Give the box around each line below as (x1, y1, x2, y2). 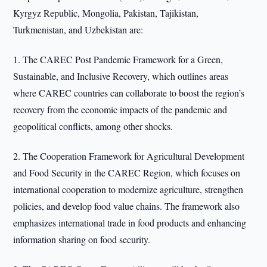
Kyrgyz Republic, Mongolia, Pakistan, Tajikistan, (13, 7, 199, 19)
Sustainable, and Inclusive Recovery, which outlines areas (13, 70, 229, 82)
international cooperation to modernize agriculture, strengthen (13, 183, 244, 195)
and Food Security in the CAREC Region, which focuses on (13, 166, 241, 179)
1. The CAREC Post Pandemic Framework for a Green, (13, 53, 223, 66)
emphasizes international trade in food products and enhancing (13, 216, 247, 229)
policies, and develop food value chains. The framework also (13, 200, 240, 212)
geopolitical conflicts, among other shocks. (13, 120, 173, 132)
